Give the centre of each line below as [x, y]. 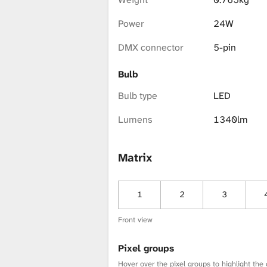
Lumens [135, 119]
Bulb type [138, 95]
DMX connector [151, 47]
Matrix [135, 158]
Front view [135, 220]
